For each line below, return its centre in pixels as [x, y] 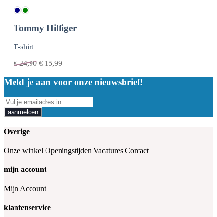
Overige [17, 131]
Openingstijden [68, 151]
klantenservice [27, 207]
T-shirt [23, 47]
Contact [137, 151]
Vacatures [108, 151]
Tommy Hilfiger [45, 28]
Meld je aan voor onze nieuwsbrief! [73, 82]
